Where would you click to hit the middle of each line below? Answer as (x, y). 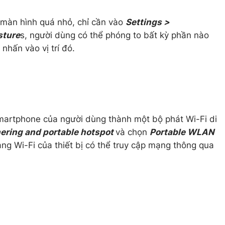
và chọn (133, 132)
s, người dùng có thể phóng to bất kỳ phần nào (115, 35)
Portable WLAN (182, 132)
